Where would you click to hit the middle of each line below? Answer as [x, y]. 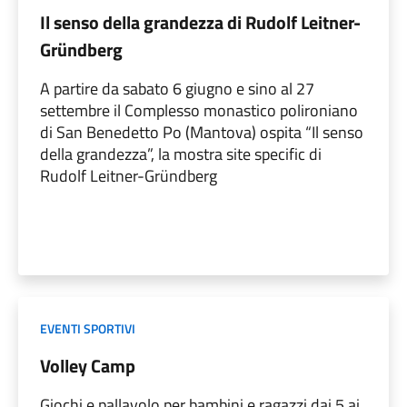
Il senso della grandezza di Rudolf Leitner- [200, 22]
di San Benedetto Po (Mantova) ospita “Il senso [202, 132]
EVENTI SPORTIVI [88, 328]
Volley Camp [88, 365]
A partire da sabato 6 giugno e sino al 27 [177, 88]
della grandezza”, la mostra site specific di [181, 154]
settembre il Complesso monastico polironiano [199, 110]
